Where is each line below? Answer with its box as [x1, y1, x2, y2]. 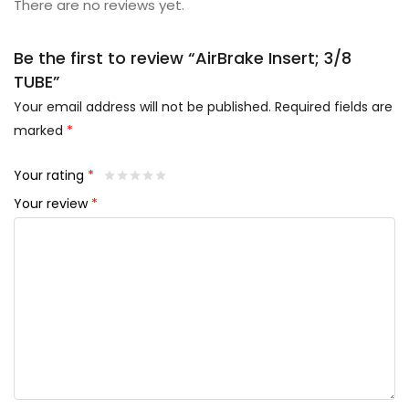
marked [14, 121, 67, 141]
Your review [14, 194, 91, 214]
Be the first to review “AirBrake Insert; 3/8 [14, 47, 351, 70]
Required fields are [275, 98, 393, 117]
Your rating [14, 166, 88, 185]
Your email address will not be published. [14, 98, 271, 117]
